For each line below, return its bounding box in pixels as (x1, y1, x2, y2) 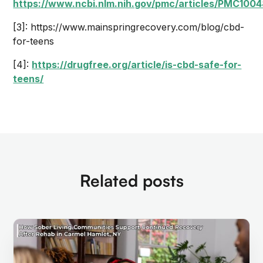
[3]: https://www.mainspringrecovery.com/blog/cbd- (13, 21, 245, 33)
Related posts (79, 170, 184, 191)
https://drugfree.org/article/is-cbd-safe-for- (32, 59, 242, 70)
